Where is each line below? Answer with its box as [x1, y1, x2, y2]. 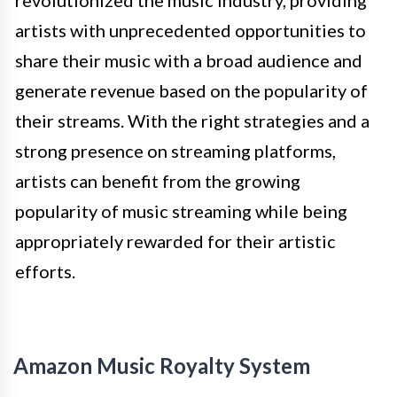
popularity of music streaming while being [15, 200, 347, 222]
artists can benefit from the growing [15, 170, 300, 192]
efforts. [15, 261, 75, 283]
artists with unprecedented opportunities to [15, 19, 366, 42]
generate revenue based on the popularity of [15, 80, 368, 102]
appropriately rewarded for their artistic [15, 230, 336, 253]
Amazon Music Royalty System [13, 353, 310, 379]
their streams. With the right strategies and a [15, 110, 370, 132]
